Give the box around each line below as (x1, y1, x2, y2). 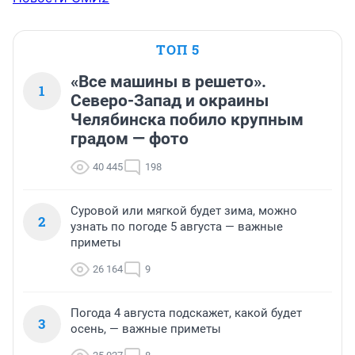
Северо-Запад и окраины (71, 91, 269, 111)
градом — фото (71, 129, 189, 149)
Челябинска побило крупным (71, 110, 303, 130)
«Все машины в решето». (71, 72, 266, 92)
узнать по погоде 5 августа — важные (71, 219, 283, 235)
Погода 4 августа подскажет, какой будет (71, 306, 302, 321)
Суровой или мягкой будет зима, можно (71, 204, 297, 219)
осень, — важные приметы (71, 322, 221, 337)
